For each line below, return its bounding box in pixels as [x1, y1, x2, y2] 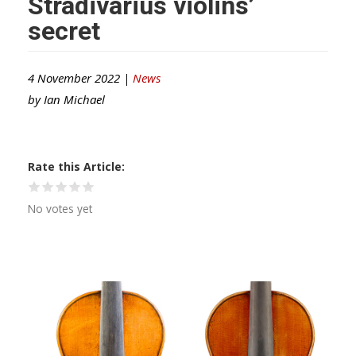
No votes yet [28, 200, 92, 216]
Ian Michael [44, 91, 105, 107]
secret [28, 15, 100, 46]
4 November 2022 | [28, 69, 133, 86]
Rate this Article [28, 158, 122, 174]
